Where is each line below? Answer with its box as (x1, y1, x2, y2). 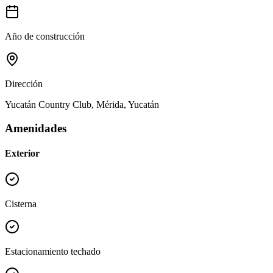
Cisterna (5, 199, 37, 210)
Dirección (5, 79, 43, 90)
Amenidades (5, 121, 66, 135)
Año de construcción (5, 31, 85, 42)
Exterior (5, 148, 40, 159)
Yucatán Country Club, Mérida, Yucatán (5, 99, 159, 110)
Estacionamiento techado (5, 246, 101, 257)
